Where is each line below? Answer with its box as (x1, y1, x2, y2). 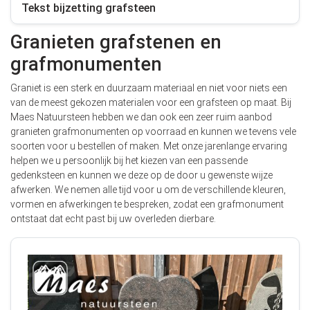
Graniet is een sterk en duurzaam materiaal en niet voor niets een (10, 82, 287, 93)
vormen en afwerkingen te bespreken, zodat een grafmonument (10, 199, 284, 210)
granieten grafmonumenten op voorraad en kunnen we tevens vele (10, 126, 296, 137)
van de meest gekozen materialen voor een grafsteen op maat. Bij (10, 97, 291, 108)
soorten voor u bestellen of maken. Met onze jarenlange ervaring (10, 140, 287, 152)
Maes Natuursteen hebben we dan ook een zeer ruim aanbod (10, 111, 272, 122)
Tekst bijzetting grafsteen (21, 1, 158, 15)
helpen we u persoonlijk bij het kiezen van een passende (10, 155, 248, 166)
